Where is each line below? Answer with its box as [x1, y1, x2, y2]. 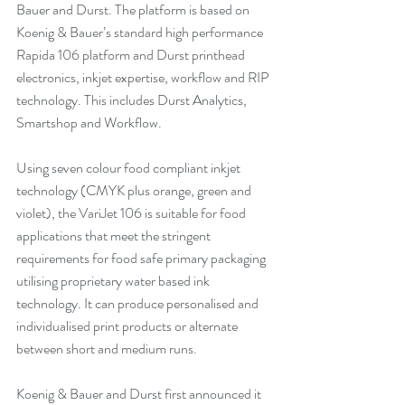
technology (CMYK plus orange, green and [16, 180, 254, 202]
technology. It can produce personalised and [16, 293, 261, 315]
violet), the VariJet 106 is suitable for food [16, 202, 249, 224]
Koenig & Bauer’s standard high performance [16, 22, 266, 43]
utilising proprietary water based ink [16, 270, 212, 292]
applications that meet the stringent [16, 225, 213, 247]
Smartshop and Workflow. [16, 112, 162, 134]
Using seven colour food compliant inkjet [16, 157, 243, 179]
